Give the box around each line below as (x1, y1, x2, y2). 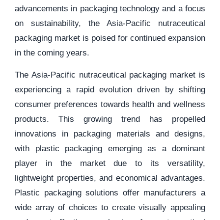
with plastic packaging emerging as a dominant (15, 144, 205, 153)
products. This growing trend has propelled (15, 114, 205, 124)
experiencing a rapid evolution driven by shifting (15, 85, 205, 94)
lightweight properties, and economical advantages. (15, 173, 205, 183)
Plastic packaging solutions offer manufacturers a (15, 188, 205, 197)
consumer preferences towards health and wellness (15, 100, 205, 109)
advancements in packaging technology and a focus (15, 4, 205, 13)
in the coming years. (15, 48, 89, 57)
